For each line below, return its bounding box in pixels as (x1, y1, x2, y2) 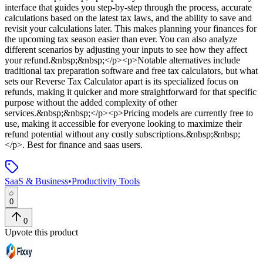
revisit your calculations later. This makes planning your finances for (5, 23, 257, 34)
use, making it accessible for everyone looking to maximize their (5, 119, 242, 129)
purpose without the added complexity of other (5, 97, 177, 108)
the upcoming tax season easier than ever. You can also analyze (5, 34, 237, 45)
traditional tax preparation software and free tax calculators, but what (5, 66, 258, 76)
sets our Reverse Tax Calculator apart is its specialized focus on (5, 76, 238, 87)
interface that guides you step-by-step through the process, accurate (5, 2, 252, 13)
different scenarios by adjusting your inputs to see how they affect (5, 45, 247, 55)
